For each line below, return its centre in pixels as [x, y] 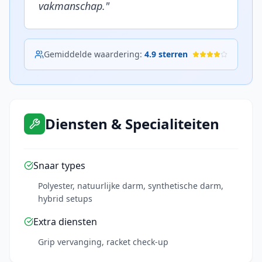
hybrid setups [65, 199]
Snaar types [59, 166]
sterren [172, 54]
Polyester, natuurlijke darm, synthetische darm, [131, 186]
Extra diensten [65, 222]
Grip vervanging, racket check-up [103, 242]
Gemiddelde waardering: [94, 54]
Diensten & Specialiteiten [132, 124]
